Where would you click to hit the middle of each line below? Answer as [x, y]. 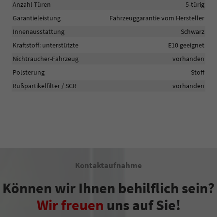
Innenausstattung [39, 32]
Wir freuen [70, 205]
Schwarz [193, 32]
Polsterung [29, 72]
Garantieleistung [37, 18]
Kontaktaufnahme [108, 165]
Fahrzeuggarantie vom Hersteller [157, 18]
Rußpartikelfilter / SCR [45, 86]
